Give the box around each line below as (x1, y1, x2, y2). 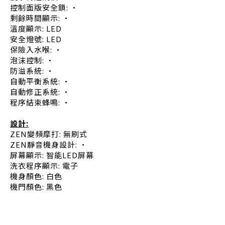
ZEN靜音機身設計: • (10, 139, 87, 150)
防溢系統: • (10, 65, 54, 76)
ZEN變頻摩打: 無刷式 (10, 129, 87, 139)
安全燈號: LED (10, 34, 62, 44)
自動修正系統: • (10, 86, 70, 97)
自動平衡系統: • (10, 76, 70, 86)
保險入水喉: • (10, 44, 62, 55)
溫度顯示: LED (10, 23, 62, 34)
